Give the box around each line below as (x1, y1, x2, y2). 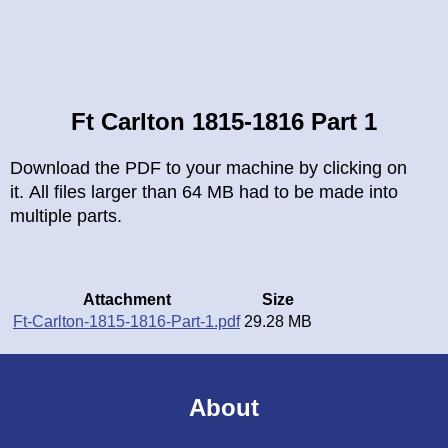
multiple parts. (10, 205, 122, 226)
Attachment (82, 290, 171, 308)
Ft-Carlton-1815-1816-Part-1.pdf (13, 312, 240, 330)
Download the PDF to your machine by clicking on (10, 157, 407, 178)
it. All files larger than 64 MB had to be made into (10, 181, 398, 202)
